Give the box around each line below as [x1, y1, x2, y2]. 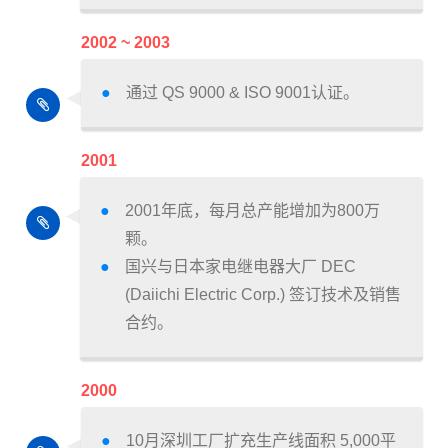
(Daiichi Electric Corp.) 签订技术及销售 [125, 286, 401, 304]
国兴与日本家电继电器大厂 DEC [125, 258, 356, 276]
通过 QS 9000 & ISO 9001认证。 [126, 84, 359, 102]
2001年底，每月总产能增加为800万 [125, 202, 380, 220]
